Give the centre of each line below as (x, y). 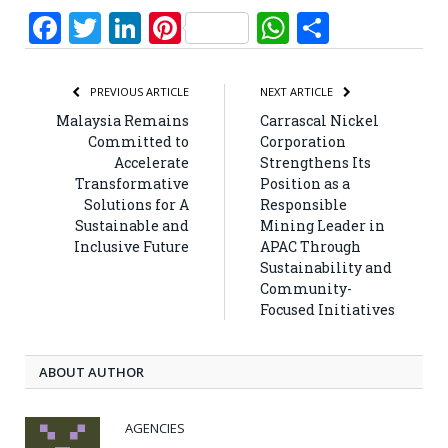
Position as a (305, 183)
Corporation (303, 141)
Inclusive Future (131, 246)
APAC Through (310, 246)
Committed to (138, 141)
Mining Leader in (322, 225)
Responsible (303, 204)
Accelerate (151, 162)
